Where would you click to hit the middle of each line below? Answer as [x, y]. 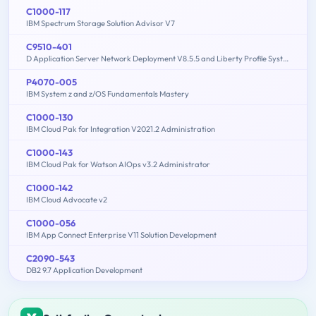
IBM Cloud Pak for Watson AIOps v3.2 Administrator [118, 164]
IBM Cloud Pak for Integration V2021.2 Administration [121, 129]
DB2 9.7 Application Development [84, 270]
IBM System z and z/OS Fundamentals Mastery [108, 93]
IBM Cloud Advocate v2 [67, 199]
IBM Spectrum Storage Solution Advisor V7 [101, 23]
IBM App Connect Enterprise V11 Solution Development [121, 235]
